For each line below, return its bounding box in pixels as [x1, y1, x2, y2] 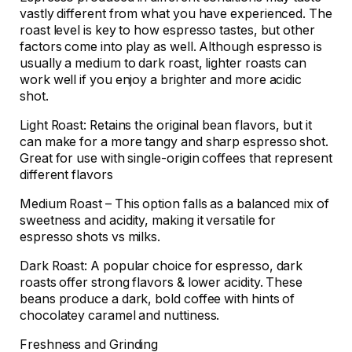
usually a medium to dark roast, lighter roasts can [20, 55, 307, 71]
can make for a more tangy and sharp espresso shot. [20, 134, 329, 149]
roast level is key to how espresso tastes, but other [20, 22, 315, 38]
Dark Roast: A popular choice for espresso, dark [20, 258, 303, 273]
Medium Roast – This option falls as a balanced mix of [20, 196, 329, 211]
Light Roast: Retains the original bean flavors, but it [20, 117, 312, 133]
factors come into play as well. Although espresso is [20, 38, 322, 54]
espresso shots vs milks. [20, 229, 161, 244]
